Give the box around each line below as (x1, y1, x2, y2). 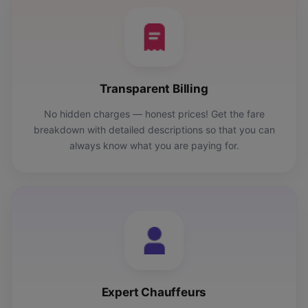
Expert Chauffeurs (101, 285, 207, 300)
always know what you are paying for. (69, 140, 239, 152)
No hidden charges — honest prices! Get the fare (43, 108, 265, 120)
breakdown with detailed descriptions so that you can (33, 124, 275, 136)
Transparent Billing (100, 82, 208, 96)
